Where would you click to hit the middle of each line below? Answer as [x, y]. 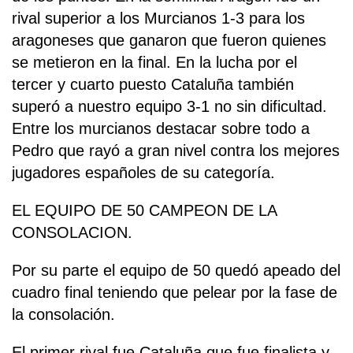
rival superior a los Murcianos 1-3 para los [158, 19]
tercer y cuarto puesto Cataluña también [153, 85]
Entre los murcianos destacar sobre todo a [161, 129]
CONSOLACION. [72, 233]
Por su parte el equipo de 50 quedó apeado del [176, 271]
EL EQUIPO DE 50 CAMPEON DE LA [144, 211]
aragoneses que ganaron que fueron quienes [169, 41]
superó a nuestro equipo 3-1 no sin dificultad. [169, 107]
